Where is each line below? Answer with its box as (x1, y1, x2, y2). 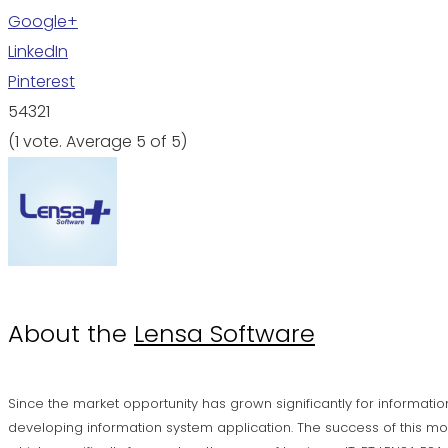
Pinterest (8, 70, 75, 93)
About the (8, 317, 134, 351)
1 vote (15, 130, 59, 153)
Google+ (8, 10, 78, 33)
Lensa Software (134, 317, 315, 351)
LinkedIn (8, 40, 68, 63)
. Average (59, 130, 136, 153)
